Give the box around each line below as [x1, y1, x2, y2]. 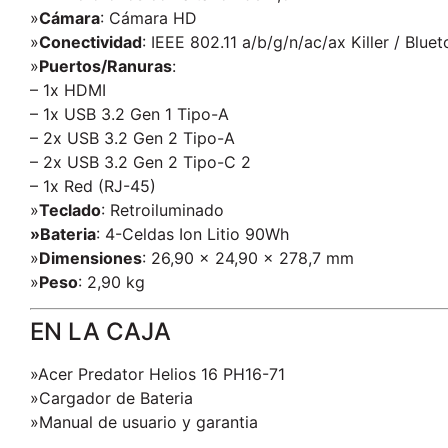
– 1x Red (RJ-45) [30, 175, 156, 196]
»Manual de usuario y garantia [30, 412, 258, 433]
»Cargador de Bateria [30, 388, 193, 409]
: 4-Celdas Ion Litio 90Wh [96, 223, 289, 244]
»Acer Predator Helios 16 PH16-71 [30, 364, 285, 385]
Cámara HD [109, 7, 197, 28]
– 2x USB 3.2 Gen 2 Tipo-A [30, 127, 235, 148]
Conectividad [39, 31, 142, 52]
